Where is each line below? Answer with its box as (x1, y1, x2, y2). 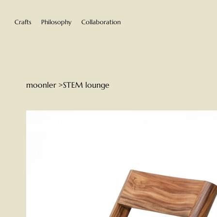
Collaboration (81, 17, 121, 26)
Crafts (15, 17, 31, 26)
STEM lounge (62, 79, 109, 90)
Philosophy (41, 17, 72, 26)
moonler (26, 79, 56, 90)
